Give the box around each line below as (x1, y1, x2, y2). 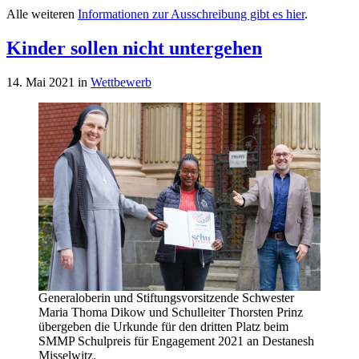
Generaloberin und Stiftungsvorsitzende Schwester (38, 290, 294, 305)
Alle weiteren (6, 7, 78, 22)
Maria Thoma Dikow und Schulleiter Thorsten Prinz (38, 305, 303, 319)
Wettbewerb (91, 75, 151, 89)
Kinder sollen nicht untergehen (6, 37, 262, 58)
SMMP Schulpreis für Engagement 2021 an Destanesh (38, 333, 314, 348)
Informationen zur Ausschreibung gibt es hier (78, 7, 305, 22)
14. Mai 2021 (6, 75, 75, 89)
